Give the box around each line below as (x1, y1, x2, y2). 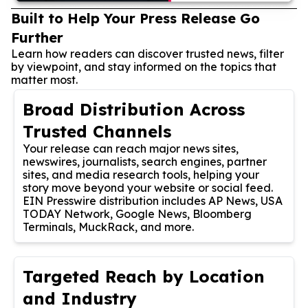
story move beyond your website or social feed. (23, 180, 273, 195)
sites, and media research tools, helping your (23, 167, 259, 181)
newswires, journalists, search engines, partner (23, 154, 267, 168)
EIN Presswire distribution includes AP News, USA (23, 193, 283, 208)
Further (11, 28, 63, 46)
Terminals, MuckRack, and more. (23, 219, 194, 234)
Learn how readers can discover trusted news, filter (11, 46, 284, 60)
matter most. (11, 72, 78, 87)
